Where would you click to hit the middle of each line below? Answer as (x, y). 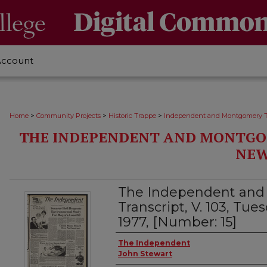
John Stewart (145, 254)
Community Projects (69, 116)
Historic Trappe (132, 116)
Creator (138, 244)
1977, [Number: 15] (177, 222)
